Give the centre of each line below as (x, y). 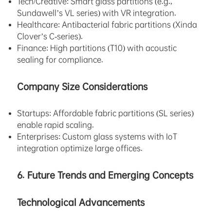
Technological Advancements (81, 203)
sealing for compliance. (60, 60)
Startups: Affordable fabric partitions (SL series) (105, 113)
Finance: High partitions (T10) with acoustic (97, 48)
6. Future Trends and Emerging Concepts (105, 175)
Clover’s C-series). (50, 36)
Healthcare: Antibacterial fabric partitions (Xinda (107, 25)
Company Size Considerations (82, 87)
